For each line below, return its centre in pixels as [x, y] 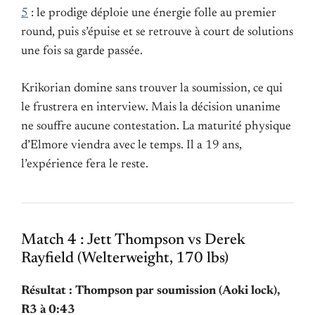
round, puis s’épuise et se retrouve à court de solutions [157, 32]
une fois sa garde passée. [82, 51]
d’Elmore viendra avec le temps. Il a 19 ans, [131, 146]
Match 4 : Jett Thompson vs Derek [133, 241]
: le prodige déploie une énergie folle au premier [152, 13]
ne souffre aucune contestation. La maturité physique [156, 127]
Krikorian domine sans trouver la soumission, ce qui [152, 89]
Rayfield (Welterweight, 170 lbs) [125, 259]
